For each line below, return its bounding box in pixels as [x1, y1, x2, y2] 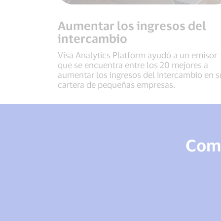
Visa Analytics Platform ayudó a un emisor [58, 49, 217, 60]
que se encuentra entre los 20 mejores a [58, 59, 208, 70]
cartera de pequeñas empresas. [58, 79, 176, 89]
